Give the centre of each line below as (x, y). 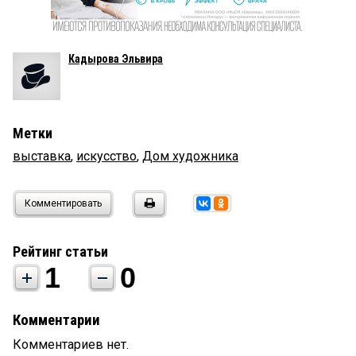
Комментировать (63, 204)
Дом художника (190, 157)
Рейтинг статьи (60, 252)
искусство (106, 157)
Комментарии (56, 321)
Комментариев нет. (71, 345)
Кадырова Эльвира (116, 59)
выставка (42, 157)
